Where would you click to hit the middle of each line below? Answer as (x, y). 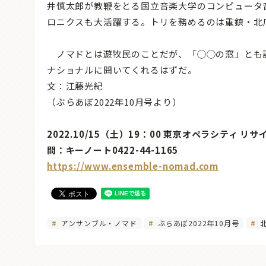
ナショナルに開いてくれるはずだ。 (122, 69)
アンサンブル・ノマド (98, 223)
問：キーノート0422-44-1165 (117, 150)
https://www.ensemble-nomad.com (133, 166)
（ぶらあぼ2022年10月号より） (114, 102)
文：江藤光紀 (75, 85)
